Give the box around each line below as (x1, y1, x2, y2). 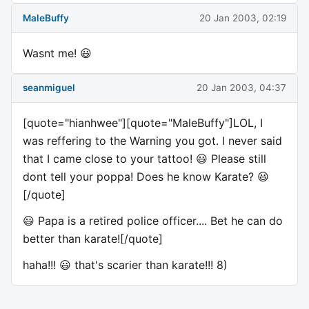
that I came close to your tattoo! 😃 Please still (23, 151, 266, 166)
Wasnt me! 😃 (23, 46, 92, 60)
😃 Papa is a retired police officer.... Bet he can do (23, 213, 283, 228)
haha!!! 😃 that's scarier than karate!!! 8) (23, 257, 228, 272)
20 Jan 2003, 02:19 (199, 12, 286, 23)
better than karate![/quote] (23, 231, 163, 246)
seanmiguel (23, 82, 75, 94)
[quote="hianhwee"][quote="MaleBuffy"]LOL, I (23, 115, 263, 130)
